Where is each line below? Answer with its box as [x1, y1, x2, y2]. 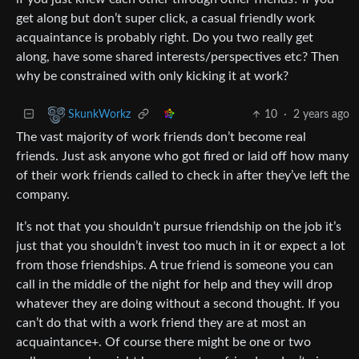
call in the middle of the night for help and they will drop [16, 277, 333, 291]
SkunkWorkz [68, 109, 131, 120]
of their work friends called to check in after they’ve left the [16, 168, 349, 182]
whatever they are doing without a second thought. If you [16, 296, 340, 310]
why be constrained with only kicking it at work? [16, 69, 288, 83]
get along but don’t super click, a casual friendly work [16, 11, 315, 25]
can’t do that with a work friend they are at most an [16, 316, 306, 329]
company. [16, 188, 70, 201]
